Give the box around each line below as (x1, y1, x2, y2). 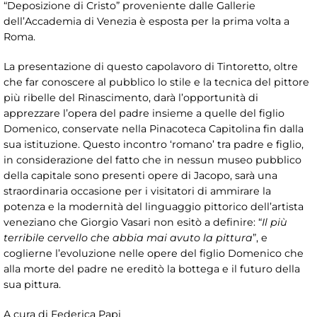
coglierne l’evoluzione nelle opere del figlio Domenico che (4, 246, 304, 260)
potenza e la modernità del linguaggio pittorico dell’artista (4, 200, 304, 213)
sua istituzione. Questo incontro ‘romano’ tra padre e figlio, (4, 137, 304, 151)
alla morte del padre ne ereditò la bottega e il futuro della (4, 262, 300, 275)
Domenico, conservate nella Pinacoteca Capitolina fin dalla (4, 122, 304, 135)
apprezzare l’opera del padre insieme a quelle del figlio (4, 106, 284, 120)
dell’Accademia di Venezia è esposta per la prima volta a (4, 14, 289, 28)
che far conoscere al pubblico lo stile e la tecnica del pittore (4, 75, 309, 88)
